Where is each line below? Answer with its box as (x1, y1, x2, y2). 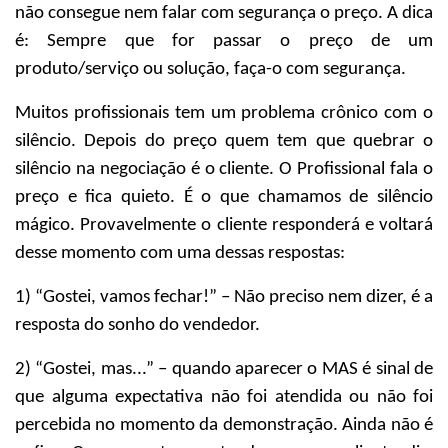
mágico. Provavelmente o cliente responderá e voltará (15, 216, 433, 235)
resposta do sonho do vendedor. (15, 316, 260, 335)
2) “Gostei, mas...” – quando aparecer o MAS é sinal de (15, 360, 433, 379)
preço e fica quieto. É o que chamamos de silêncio (15, 188, 433, 207)
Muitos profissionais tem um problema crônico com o (15, 104, 433, 123)
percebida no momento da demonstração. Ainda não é (15, 416, 433, 435)
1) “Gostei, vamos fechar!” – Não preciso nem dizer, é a (15, 288, 433, 307)
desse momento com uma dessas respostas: (15, 244, 345, 263)
